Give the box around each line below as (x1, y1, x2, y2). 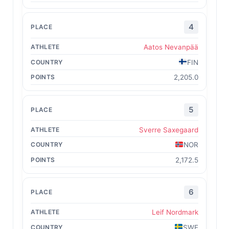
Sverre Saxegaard (139, 125, 198, 134)
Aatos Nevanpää (143, 43, 198, 51)
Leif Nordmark (151, 208, 198, 216)
